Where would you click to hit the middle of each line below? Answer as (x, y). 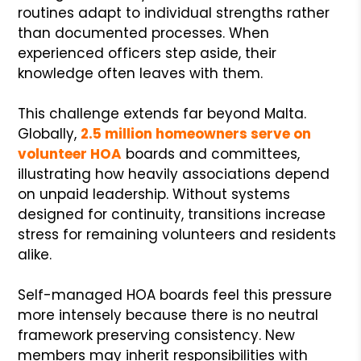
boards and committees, (211, 154)
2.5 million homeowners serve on (196, 133)
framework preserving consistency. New (157, 335)
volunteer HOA (70, 154)
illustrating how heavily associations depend (174, 174)
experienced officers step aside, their (147, 53)
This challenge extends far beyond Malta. (162, 113)
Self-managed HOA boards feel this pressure (175, 295)
